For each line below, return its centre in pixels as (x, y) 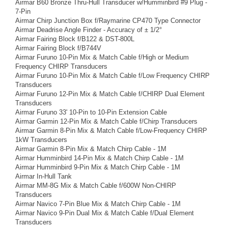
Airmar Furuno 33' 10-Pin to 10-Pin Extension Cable (91, 112)
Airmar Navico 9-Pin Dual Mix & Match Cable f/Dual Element (105, 213)
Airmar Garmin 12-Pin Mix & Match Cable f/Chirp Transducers (106, 121)
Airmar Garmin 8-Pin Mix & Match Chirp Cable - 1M (91, 149)
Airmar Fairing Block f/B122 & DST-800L (75, 39)
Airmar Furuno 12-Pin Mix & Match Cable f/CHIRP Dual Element (110, 94)
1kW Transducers (41, 139)
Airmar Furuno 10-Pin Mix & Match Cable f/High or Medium (102, 57)
